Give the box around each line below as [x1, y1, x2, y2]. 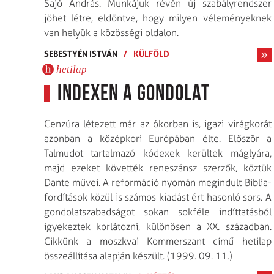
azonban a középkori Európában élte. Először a [44, 132, 272, 144]
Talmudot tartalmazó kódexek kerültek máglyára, [44, 147, 272, 159]
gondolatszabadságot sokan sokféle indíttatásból [44, 206, 272, 218]
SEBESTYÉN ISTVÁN [44, 48, 117, 59]
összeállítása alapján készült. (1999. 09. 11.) [44, 250, 232, 262]
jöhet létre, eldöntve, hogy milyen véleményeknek [44, 12, 272, 24]
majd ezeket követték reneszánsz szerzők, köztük [44, 161, 272, 174]
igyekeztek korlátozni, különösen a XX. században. [44, 220, 272, 232]
